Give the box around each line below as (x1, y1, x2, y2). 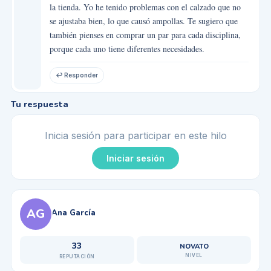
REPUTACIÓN (59, 253, 95, 260)
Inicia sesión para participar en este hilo (44, 129, 227, 142)
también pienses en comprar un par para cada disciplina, (49, 28, 241, 41)
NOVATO (179, 241, 209, 251)
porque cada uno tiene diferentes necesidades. (49, 42, 204, 54)
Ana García (51, 207, 96, 218)
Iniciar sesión (106, 152, 165, 163)
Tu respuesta (10, 98, 68, 110)
